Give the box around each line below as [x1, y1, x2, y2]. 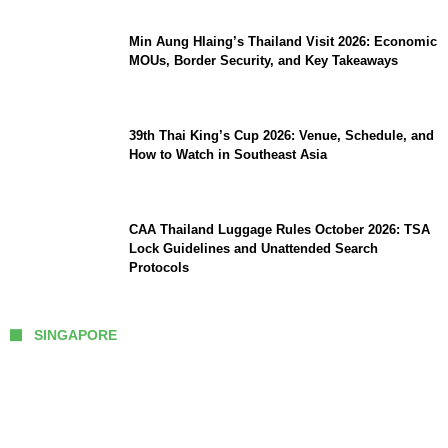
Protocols [129, 259, 189, 275]
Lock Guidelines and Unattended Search [129, 240, 378, 256]
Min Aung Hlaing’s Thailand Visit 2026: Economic [129, 33, 437, 49]
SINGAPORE [34, 326, 117, 343]
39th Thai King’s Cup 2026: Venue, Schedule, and [129, 127, 434, 143]
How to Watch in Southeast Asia [129, 146, 327, 162]
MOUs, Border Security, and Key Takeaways [129, 52, 398, 68]
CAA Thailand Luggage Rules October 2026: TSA [129, 221, 430, 237]
